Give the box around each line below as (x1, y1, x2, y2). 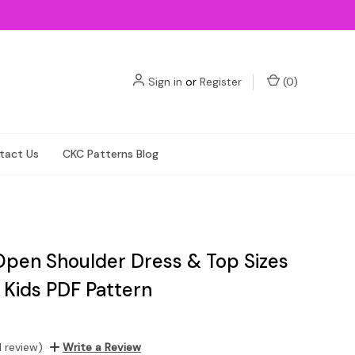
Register (200, 74, 242, 89)
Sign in (148, 74, 182, 89)
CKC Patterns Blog (63, 147, 158, 161)
